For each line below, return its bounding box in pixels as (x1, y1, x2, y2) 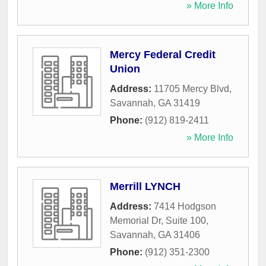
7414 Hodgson (154, 201, 216, 212)
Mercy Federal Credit (110, 49, 216, 61)
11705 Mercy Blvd (154, 84, 229, 94)
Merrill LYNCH (110, 180, 180, 193)
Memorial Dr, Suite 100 (110, 216, 206, 226)
